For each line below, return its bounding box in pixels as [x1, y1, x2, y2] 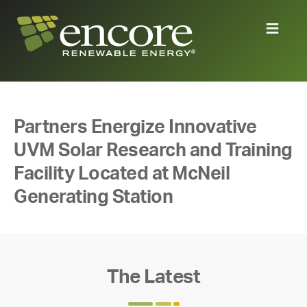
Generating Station [14, 187, 173, 206]
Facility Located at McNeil [14, 164, 230, 183]
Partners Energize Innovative [14, 117, 256, 136]
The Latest [107, 267, 200, 287]
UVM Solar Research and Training [14, 140, 293, 160]
